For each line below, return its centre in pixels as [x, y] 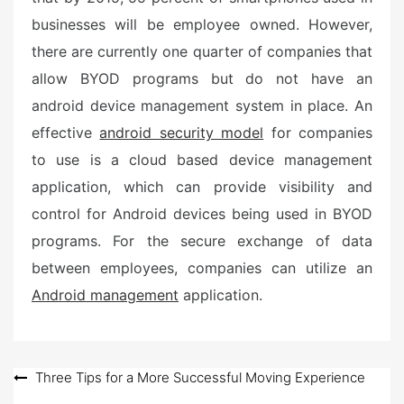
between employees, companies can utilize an [202, 268]
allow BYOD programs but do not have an [202, 78]
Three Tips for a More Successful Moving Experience [200, 377]
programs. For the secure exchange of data [202, 241]
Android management [105, 295]
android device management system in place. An [202, 106]
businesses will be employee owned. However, [202, 24]
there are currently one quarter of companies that [202, 51]
